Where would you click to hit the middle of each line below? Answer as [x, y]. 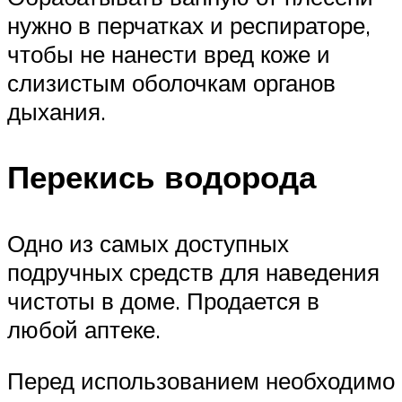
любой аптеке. [84, 329]
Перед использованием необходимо [201, 381]
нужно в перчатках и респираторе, [189, 26]
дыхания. [57, 112]
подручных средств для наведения [193, 271]
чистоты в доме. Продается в [163, 300]
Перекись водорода [162, 177]
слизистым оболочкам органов [171, 83]
